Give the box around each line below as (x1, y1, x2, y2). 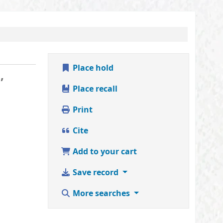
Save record (71, 167, 120, 179)
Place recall (71, 83, 117, 96)
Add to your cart (71, 146, 137, 158)
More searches (71, 188, 132, 200)
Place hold (71, 62, 113, 75)
